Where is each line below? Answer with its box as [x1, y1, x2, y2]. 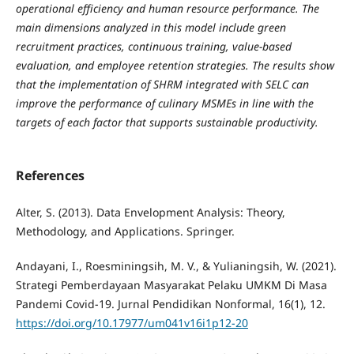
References [15, 167, 85, 185]
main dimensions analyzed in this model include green [15, 20, 286, 35]
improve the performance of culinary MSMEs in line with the [15, 96, 314, 111]
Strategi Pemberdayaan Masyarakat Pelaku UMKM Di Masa [15, 277, 327, 293]
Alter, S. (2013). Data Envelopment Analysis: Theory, [15, 205, 285, 220]
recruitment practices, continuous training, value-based [15, 39, 292, 54]
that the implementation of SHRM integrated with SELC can [15, 77, 309, 92]
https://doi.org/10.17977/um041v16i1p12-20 [15, 315, 248, 331]
